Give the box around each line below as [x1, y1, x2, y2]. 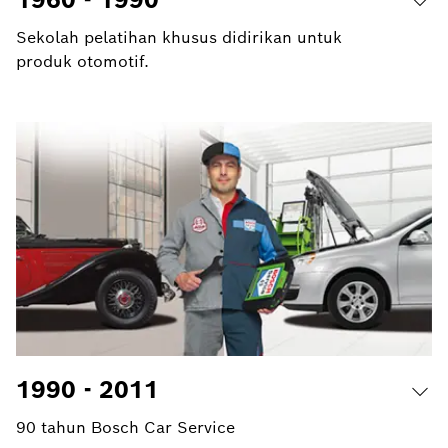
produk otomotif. [16, 50, 149, 72]
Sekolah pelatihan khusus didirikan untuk [16, 26, 342, 48]
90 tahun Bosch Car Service [16, 416, 235, 438]
